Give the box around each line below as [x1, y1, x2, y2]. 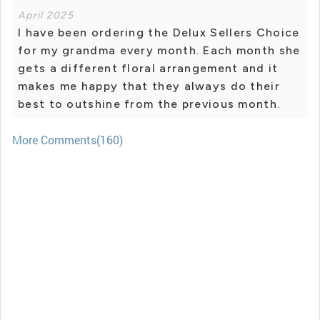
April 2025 [18, 9, 74, 22]
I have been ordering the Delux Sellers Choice [18, 26, 300, 40]
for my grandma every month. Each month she [18, 44, 301, 58]
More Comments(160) [12, 132, 123, 148]
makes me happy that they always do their [18, 79, 280, 94]
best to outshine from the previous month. [18, 97, 281, 111]
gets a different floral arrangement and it [18, 61, 279, 76]
